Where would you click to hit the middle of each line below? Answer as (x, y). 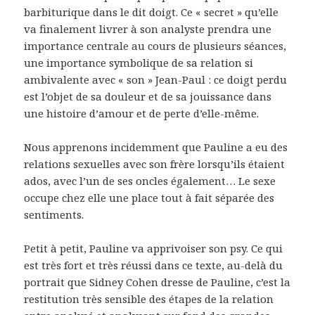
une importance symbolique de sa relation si (139, 63)
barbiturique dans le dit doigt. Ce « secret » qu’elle (152, 12)
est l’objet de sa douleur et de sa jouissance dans (148, 97)
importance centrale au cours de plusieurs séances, (155, 46)
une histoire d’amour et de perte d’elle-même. (142, 114)
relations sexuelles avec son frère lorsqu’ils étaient (155, 164)
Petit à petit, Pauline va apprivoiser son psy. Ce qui (154, 249)
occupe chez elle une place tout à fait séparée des (149, 198)
